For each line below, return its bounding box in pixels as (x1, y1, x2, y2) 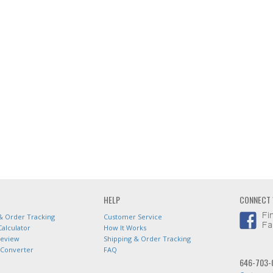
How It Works (104, 223, 146, 232)
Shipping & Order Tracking (104, 234, 191, 243)
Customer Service (104, 212, 162, 221)
